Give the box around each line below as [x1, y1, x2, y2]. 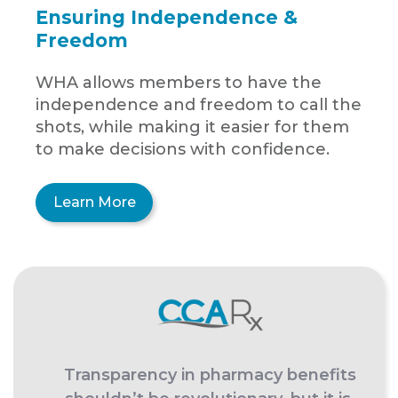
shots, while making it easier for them [36, 116, 349, 137]
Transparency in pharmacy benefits [64, 365, 356, 386]
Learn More [52, 193, 136, 211]
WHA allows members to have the [36, 72, 322, 92]
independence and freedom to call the [36, 94, 362, 115]
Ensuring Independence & [36, 6, 298, 29]
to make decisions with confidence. [36, 139, 334, 159]
